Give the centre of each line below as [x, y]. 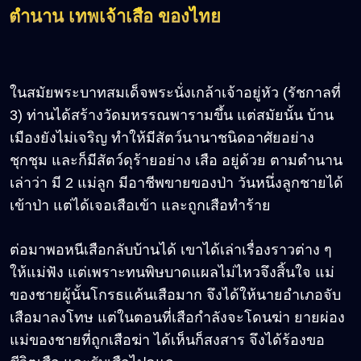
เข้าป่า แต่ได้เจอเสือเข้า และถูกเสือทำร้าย [140, 205]
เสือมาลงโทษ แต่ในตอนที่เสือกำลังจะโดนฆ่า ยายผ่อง [177, 317]
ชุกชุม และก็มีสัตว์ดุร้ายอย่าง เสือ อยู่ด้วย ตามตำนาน [176, 160]
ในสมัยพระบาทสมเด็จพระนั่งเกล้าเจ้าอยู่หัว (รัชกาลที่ [175, 92]
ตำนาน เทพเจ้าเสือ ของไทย [115, 16]
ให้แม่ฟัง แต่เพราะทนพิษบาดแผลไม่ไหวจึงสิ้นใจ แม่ [172, 272]
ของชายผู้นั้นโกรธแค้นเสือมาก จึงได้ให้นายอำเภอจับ [175, 295]
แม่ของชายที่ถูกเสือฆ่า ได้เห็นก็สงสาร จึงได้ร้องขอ [167, 340]
